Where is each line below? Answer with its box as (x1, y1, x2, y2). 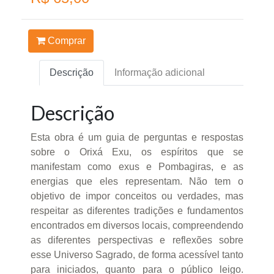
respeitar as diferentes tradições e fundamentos (31, 205, 243, 216)
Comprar (45, 35, 86, 46)
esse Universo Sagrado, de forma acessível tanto (31, 249, 243, 260)
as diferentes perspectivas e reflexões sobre (31, 234, 243, 245)
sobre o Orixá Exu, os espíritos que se (31, 146, 243, 157)
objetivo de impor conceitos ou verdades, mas (31, 190, 243, 201)
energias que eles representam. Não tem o (31, 176, 243, 187)
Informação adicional (114, 67, 205, 78)
